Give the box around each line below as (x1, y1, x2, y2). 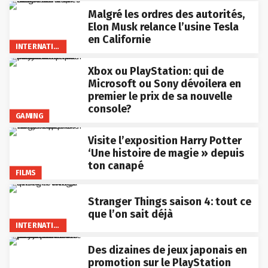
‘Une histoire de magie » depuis (87, 147, 244, 160)
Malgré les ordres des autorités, (87, 8, 245, 22)
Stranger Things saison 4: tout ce (87, 195, 251, 209)
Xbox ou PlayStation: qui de (87, 65, 224, 78)
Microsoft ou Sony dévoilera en (87, 77, 241, 91)
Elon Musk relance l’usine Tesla (87, 20, 239, 34)
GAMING (15, 111, 44, 121)
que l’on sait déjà (87, 208, 173, 221)
